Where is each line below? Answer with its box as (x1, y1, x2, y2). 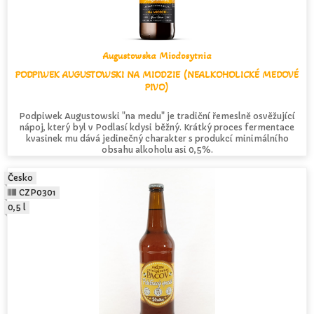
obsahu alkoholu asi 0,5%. (101, 144, 213, 155)
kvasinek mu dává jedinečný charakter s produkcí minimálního (25, 132, 289, 144)
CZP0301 (19, 186, 57, 198)
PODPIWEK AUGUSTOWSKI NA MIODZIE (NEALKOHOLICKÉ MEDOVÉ (15, 68, 299, 81)
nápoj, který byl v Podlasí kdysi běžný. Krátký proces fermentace (20, 121, 294, 132)
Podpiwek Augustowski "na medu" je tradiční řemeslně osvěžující (19, 110, 295, 121)
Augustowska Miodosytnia (102, 49, 212, 62)
